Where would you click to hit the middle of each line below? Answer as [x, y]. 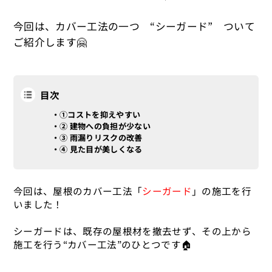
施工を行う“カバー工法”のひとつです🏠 [103, 244]
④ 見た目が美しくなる [101, 149]
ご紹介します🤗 [50, 42]
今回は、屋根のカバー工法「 [78, 191]
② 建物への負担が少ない [105, 126]
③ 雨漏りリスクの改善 [101, 138]
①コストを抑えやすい [100, 115]
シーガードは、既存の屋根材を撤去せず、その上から [133, 231]
